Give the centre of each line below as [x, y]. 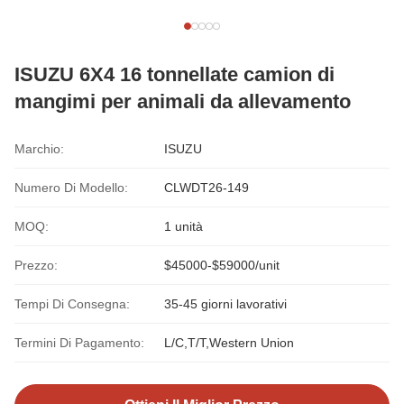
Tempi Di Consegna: [72, 304]
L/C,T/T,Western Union [229, 343]
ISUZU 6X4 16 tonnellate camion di [174, 74]
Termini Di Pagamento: [79, 343]
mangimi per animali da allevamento [183, 101]
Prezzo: [36, 265]
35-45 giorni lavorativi [225, 304]
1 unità [184, 226]
